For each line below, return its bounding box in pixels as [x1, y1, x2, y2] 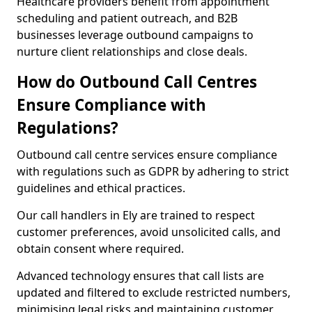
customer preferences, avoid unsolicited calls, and [17, 224, 281, 240]
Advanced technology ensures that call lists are [17, 268, 264, 283]
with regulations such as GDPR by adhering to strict [17, 164, 289, 179]
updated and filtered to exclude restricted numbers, [17, 285, 290, 300]
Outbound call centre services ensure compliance [17, 147, 277, 162]
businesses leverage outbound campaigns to [17, 27, 253, 42]
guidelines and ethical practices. [17, 180, 188, 196]
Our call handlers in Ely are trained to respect [17, 208, 255, 223]
